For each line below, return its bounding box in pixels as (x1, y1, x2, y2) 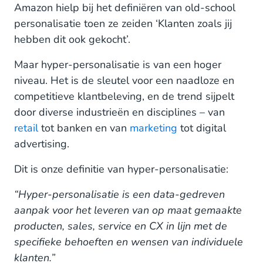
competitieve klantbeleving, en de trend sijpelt (14, 89, 234, 103)
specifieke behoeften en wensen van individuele (14, 235, 243, 249)
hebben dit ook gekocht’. (14, 32, 130, 46)
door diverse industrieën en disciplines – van (14, 105, 225, 119)
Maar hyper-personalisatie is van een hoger (14, 58, 221, 72)
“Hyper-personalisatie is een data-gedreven (14, 187, 225, 201)
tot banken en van (38, 121, 130, 135)
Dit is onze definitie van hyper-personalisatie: (14, 162, 228, 176)
